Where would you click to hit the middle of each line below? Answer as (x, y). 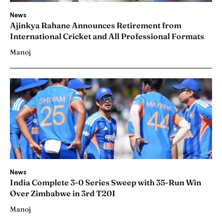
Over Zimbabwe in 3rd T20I (63, 194)
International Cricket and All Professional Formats (107, 36)
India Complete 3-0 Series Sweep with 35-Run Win (106, 183)
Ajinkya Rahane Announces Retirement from (96, 25)
